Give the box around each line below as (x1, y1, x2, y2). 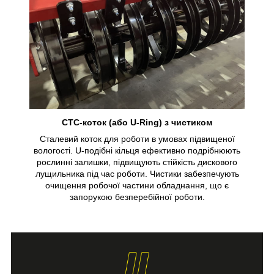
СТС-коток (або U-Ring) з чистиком (62, 117, 212, 128)
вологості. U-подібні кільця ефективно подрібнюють (34, 146, 240, 156)
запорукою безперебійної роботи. (69, 192, 205, 202)
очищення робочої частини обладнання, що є (45, 180, 229, 191)
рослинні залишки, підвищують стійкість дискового (37, 157, 237, 168)
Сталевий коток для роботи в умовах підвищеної (39, 134, 235, 144)
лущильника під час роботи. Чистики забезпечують (35, 169, 239, 179)
